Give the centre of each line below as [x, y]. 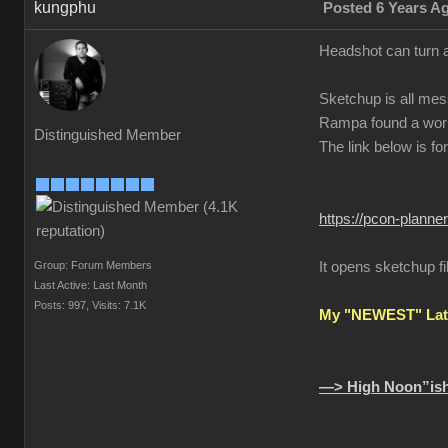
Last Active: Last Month [90, 285]
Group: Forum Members [93, 265]
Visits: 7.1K [119, 305]
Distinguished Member [107, 135]
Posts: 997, [61, 305]
